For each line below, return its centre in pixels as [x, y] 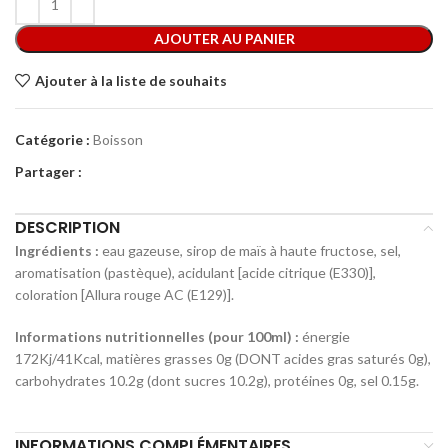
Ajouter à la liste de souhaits [130, 80]
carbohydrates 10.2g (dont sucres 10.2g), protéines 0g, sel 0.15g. [217, 380]
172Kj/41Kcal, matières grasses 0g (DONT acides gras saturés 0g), [223, 358]
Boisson [118, 139]
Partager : [48, 171]
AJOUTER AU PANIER [224, 38]
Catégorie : [52, 139]
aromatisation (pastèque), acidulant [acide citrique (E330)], [195, 272]
